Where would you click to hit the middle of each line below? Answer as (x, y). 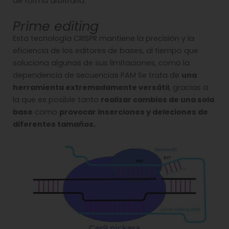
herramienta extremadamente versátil (91, 87)
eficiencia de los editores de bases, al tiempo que (106, 50)
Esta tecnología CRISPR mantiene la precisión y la (104, 38)
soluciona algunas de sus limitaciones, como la (101, 63)
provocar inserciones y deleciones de (134, 112)
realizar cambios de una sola (157, 99)
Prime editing (56, 26)
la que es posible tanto (57, 99)
